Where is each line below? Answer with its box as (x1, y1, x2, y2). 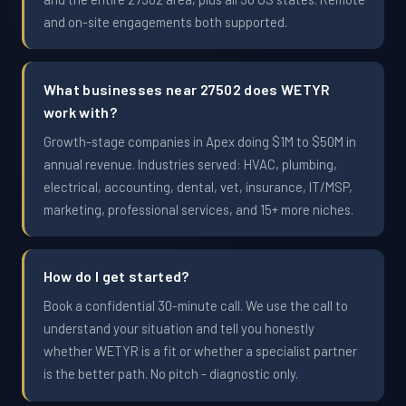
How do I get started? (43, 267, 189, 285)
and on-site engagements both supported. (43, 13, 287, 30)
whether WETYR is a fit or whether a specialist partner (43, 343, 357, 360)
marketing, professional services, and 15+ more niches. (43, 200, 353, 217)
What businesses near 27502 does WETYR (43, 80, 331, 98)
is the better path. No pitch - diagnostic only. (43, 365, 298, 382)
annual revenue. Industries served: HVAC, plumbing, (43, 155, 337, 172)
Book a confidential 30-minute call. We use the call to (43, 297, 348, 314)
